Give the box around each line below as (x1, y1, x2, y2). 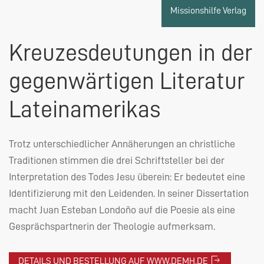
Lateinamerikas (9, 97, 160, 121)
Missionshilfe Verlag (170, 5, 246, 15)
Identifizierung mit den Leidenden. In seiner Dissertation (9, 187, 249, 199)
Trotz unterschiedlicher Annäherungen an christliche (9, 138, 235, 149)
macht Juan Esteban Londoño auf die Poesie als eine (9, 204, 235, 215)
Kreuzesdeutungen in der (9, 41, 252, 65)
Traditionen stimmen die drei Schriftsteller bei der (9, 154, 225, 166)
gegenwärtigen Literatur (9, 69, 245, 93)
